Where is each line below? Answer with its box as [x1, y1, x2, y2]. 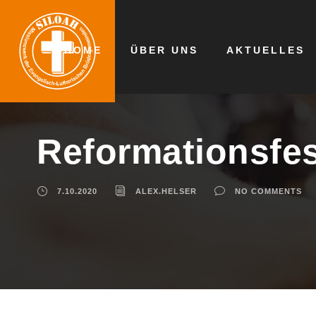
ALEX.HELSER [135, 187, 197, 195]
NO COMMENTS [235, 187, 302, 195]
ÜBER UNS [130, 44, 198, 56]
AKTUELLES [226, 44, 305, 56]
